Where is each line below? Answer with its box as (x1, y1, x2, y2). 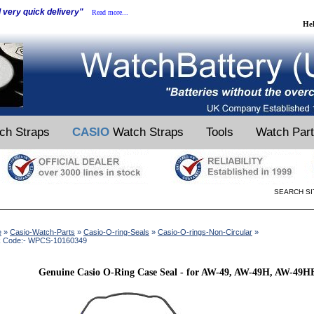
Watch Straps (109, 125, 184, 139)
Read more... (92, 8, 128, 16)
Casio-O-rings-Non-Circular (158, 228, 252, 236)
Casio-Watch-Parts (10, 228, 75, 236)
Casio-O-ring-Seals (83, 228, 149, 236)
